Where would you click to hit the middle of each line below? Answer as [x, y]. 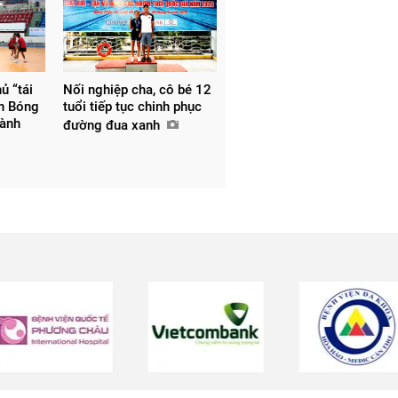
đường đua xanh [113, 126]
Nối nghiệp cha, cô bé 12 [137, 90]
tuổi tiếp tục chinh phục [132, 107]
